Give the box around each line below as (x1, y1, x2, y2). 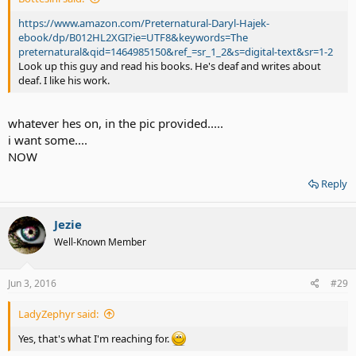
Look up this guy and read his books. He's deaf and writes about (18, 58, 321, 73)
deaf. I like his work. (18, 72, 110, 87)
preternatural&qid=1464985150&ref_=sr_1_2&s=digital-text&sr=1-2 (18, 44, 333, 59)
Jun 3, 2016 (8, 276, 56, 290)
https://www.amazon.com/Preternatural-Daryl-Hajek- (18, 15, 269, 30)
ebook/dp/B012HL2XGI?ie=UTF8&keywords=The (18, 29, 248, 44)
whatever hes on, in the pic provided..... (8, 115, 223, 131)
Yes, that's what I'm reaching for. (18, 331, 172, 346)
